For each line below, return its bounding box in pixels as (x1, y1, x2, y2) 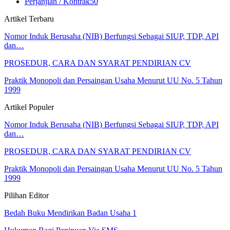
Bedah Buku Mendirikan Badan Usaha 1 (4, 208, 137, 217)
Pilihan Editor (4, 190, 49, 200)
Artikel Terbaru (4, 14, 54, 23)
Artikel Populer (4, 102, 54, 111)
